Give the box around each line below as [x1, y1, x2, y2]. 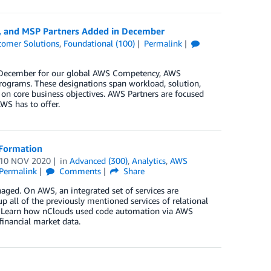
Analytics [132, 155, 166, 166]
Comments [57, 165, 102, 176]
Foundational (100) [64, 38, 135, 48]
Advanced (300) [70, 155, 128, 166]
